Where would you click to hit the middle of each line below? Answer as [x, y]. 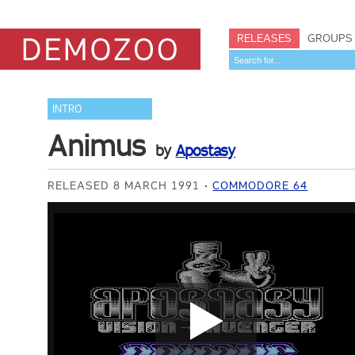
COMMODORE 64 [260, 185]
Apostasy [206, 151]
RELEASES [264, 38]
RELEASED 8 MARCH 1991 [124, 185]
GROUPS [330, 38]
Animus [97, 146]
